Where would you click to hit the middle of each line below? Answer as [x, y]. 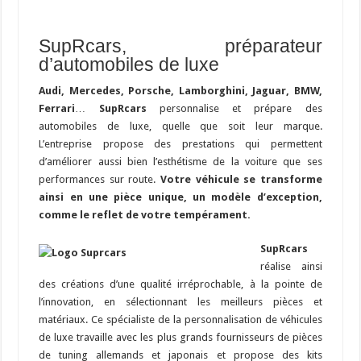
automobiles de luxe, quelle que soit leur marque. [180, 126]
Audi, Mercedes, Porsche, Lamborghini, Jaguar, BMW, [180, 90]
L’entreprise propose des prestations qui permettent [180, 143]
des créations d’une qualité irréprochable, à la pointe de [180, 284]
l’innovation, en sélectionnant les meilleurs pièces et [180, 301]
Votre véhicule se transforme [241, 179]
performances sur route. [100, 179]
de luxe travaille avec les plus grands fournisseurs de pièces [180, 337]
